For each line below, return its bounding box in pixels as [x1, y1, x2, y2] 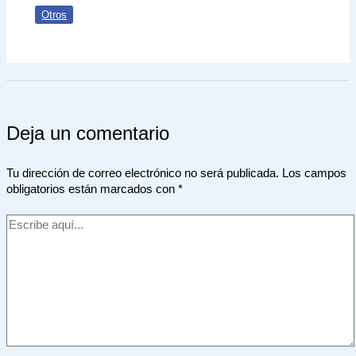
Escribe [6, 215, 45, 228]
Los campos [282, 167, 346, 180]
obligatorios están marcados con [6, 183, 178, 196]
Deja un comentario [6, 123, 169, 145]
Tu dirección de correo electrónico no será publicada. [6, 167, 279, 180]
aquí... [6, 231, 37, 244]
